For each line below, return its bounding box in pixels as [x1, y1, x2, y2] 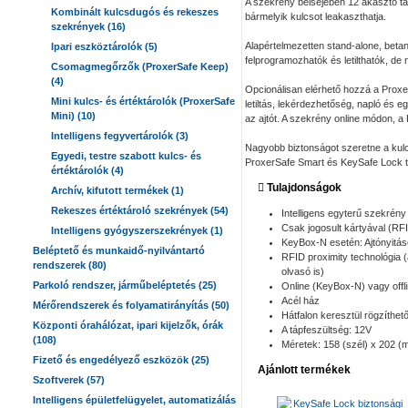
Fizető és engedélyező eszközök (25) [33, 354, 209, 365]
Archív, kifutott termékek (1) [51, 185, 184, 196]
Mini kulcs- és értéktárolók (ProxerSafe [51, 96, 235, 107]
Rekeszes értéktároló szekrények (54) [51, 205, 229, 216]
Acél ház [281, 295, 320, 306]
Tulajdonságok [264, 181, 342, 194]
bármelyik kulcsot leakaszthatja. [245, 11, 386, 22]
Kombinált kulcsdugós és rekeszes [51, 6, 219, 17]
